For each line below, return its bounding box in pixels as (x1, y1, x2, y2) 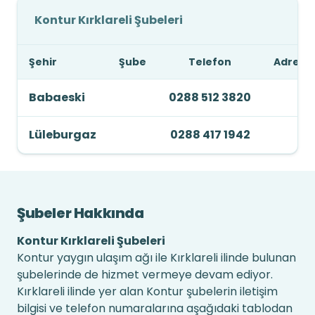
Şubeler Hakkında (17, 203, 144, 223)
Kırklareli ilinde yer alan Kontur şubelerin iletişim (17, 283, 278, 300)
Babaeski (29, 89, 85, 105)
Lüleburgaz (29, 127, 96, 143)
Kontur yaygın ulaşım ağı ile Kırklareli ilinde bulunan (17, 250, 296, 266)
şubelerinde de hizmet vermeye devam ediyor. (17, 266, 273, 283)
